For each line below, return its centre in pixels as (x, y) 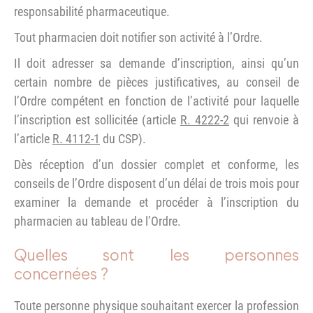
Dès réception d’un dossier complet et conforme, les (156, 164)
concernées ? (61, 272)
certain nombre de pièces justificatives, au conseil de (156, 82)
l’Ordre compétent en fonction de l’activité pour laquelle (156, 101)
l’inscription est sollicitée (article (97, 119)
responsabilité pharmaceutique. (92, 11)
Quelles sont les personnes (156, 254)
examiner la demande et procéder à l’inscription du (156, 202)
